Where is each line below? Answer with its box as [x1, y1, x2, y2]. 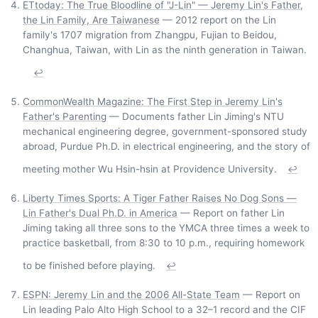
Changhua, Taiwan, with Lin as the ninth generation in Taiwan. [23, 44, 307, 56]
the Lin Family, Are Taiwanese [23, 14, 160, 26]
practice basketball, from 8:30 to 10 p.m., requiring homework [23, 237, 305, 249]
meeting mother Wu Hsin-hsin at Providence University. [23, 163, 277, 175]
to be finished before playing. [23, 260, 155, 272]
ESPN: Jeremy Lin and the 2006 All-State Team [23, 289, 240, 301]
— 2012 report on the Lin [160, 14, 276, 26]
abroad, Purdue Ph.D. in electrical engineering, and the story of [23, 141, 310, 153]
